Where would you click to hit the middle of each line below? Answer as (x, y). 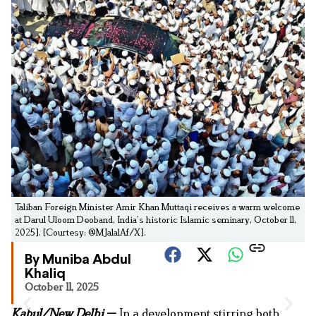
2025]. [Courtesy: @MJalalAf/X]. (80, 232)
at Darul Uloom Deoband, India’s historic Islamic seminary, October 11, (156, 220)
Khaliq (45, 274)
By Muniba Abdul (78, 260)
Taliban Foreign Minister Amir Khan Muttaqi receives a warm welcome (157, 207)
